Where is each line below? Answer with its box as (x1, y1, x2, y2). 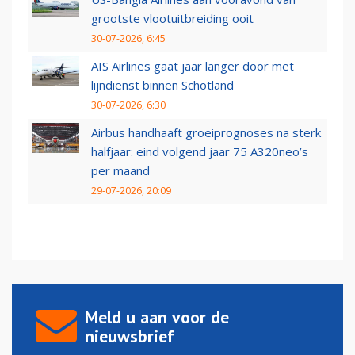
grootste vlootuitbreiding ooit (91, 10, 254, 27)
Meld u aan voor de (85, 306, 229, 329)
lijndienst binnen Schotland (91, 77, 234, 94)
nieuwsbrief (85, 325, 174, 348)
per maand (91, 162, 150, 179)
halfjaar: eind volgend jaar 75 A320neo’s (91, 143, 308, 160)
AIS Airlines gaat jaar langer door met (91, 58, 294, 74)
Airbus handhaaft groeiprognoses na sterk (91, 124, 321, 141)
